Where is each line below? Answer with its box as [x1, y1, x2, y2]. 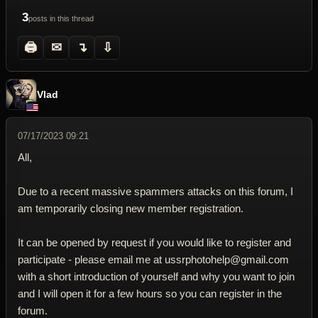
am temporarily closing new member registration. [18, 202, 243, 214]
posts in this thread [28, 14, 94, 23]
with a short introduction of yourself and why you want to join [18, 270, 295, 283]
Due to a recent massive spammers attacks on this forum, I [18, 185, 293, 197]
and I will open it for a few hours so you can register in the [18, 287, 282, 300]
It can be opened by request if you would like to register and [18, 236, 291, 248]
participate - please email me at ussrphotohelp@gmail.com [18, 253, 289, 265]
